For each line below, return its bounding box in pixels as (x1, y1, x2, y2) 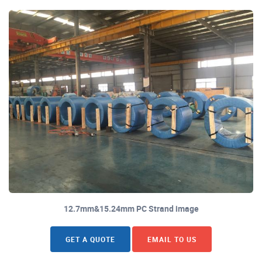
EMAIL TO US (147, 235, 196, 244)
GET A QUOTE (65, 235, 115, 244)
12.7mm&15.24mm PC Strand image (63, 203, 199, 215)
